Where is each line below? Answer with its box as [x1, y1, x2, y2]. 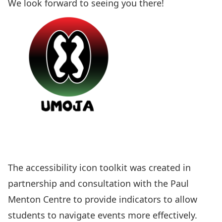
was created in [127, 162, 191, 173]
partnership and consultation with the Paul [8, 177, 189, 189]
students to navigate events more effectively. [8, 209, 197, 221]
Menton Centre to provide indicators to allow [8, 193, 197, 205]
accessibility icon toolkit [26, 162, 127, 173]
